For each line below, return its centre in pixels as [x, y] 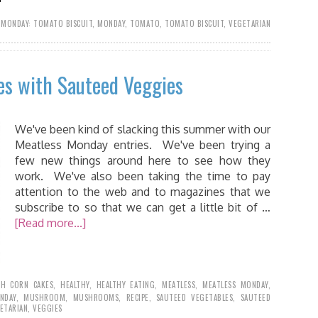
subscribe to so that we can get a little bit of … [143, 207]
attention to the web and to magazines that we [143, 192]
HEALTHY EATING [126, 285]
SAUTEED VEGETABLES [194, 297]
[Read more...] [50, 223]
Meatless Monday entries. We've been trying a [143, 145]
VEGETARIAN [250, 23]
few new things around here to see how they [143, 160]
